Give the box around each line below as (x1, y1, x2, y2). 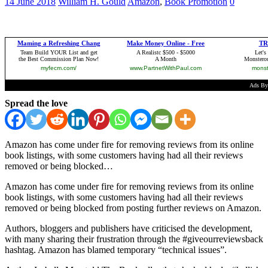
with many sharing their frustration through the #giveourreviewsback (5, 233, 263, 244)
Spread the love (5, 98, 68, 108)
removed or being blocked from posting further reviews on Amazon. (5, 202, 261, 213)
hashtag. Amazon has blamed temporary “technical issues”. (5, 244, 227, 255)
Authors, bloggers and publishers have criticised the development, (5, 223, 252, 233)
